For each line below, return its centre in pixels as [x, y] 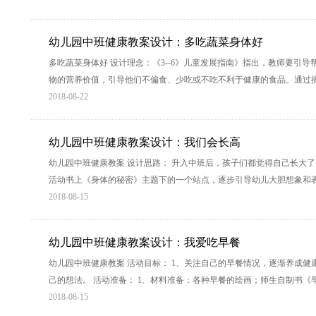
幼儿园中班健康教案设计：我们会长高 [145, 142]
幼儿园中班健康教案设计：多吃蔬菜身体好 [156, 42]
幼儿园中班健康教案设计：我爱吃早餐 [145, 242]
